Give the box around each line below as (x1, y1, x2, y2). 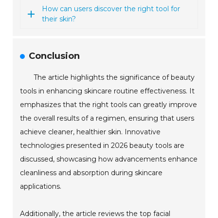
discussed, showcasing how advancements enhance (20, 155, 198, 164)
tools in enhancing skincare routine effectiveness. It (20, 87, 195, 96)
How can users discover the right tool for (42, 4, 181, 14)
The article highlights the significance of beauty (34, 73, 195, 82)
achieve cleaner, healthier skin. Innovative (20, 127, 161, 137)
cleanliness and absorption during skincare (20, 168, 163, 178)
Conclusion (29, 51, 80, 62)
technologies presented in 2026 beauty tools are (20, 141, 185, 150)
